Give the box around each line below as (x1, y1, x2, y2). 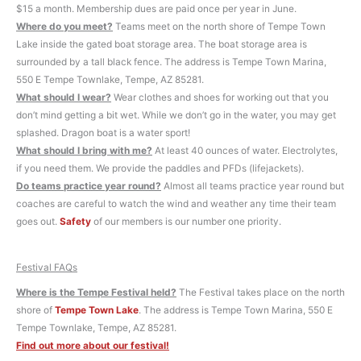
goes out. (16, 216, 60, 228)
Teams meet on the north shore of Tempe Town (113, 21, 326, 33)
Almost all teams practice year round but (161, 180, 344, 193)
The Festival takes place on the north (176, 286, 345, 298)
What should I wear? (16, 92, 111, 104)
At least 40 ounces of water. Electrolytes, (152, 145, 338, 157)
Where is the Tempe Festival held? (16, 286, 176, 298)
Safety (60, 216, 91, 228)
